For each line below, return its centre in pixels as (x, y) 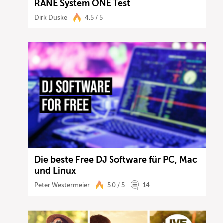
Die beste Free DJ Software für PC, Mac (116, 160)
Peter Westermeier (62, 185)
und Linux (55, 171)
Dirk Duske (51, 17)
